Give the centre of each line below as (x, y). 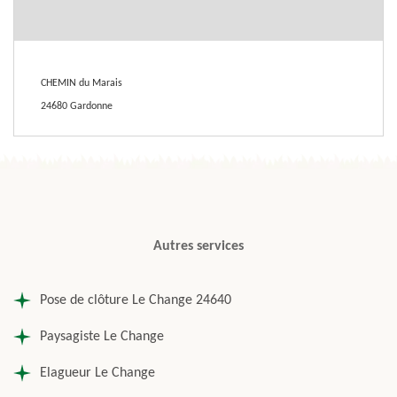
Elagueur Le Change (97, 373)
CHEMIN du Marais (82, 83)
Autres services (198, 246)
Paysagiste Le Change (102, 337)
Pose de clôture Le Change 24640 (136, 300)
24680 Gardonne (77, 106)
